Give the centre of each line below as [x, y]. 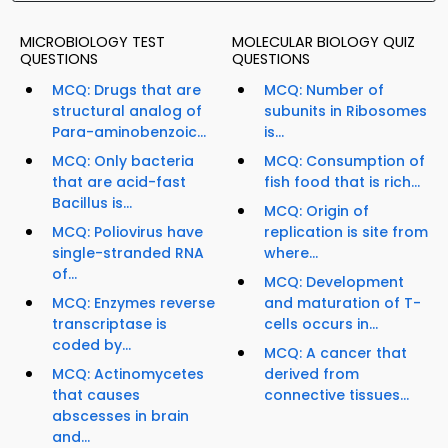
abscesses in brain [120, 416]
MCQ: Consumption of [344, 161]
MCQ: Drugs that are [126, 90]
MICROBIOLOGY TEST [92, 42]
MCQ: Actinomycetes [128, 374]
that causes [96, 395]
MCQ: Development [334, 282]
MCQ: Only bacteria [123, 161]
